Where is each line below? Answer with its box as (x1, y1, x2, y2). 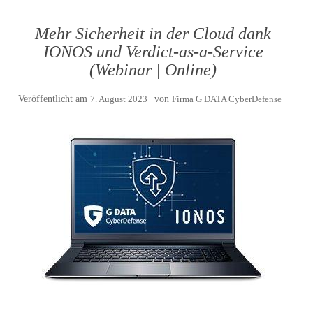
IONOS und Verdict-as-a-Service (43, 43, 263, 61)
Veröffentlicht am (17, 94, 90, 104)
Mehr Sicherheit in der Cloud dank (35, 24, 271, 43)
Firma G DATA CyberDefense (171, 94, 282, 104)
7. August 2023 (89, 94, 147, 104)
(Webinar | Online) (89, 61, 217, 79)
